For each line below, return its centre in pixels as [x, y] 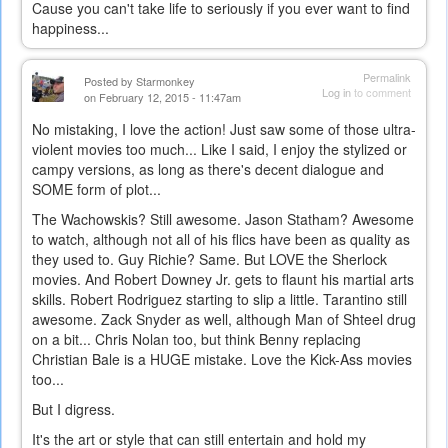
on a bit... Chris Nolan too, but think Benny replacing [196, 339]
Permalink [387, 77]
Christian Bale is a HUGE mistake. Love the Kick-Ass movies [222, 359]
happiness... [70, 28]
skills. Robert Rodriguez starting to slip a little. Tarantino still [219, 299]
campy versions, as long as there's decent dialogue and [208, 169]
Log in [336, 92]
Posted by [110, 81]
